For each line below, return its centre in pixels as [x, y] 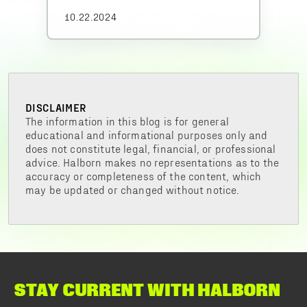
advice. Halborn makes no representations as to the [152, 162]
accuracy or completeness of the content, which [144, 175]
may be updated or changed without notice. [133, 189]
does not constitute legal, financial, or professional [151, 148]
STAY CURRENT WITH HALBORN [147, 290]
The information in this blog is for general [127, 121]
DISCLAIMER [56, 107]
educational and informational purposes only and [147, 134]
